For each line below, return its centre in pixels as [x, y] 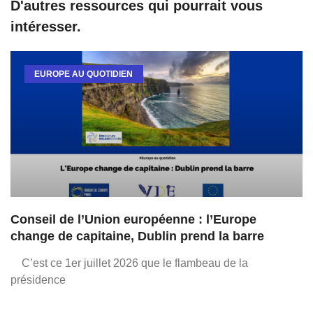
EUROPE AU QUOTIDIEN [84, 74]
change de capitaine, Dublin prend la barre [137, 236]
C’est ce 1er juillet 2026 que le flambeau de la [129, 263]
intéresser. [46, 27]
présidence [38, 280]
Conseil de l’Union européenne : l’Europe [133, 219]
